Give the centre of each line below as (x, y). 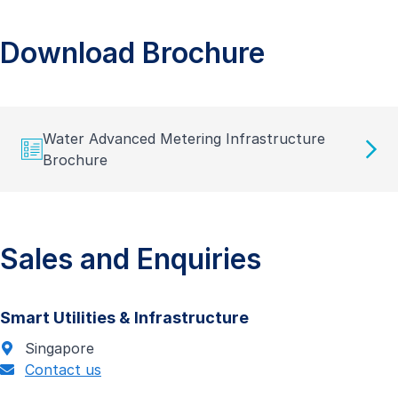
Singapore (60, 348)
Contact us (63, 370)
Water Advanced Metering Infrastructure (184, 139)
